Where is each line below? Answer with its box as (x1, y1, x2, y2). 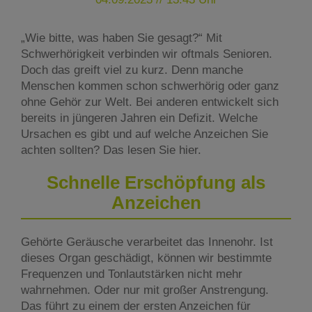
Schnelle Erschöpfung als (47, 173, 265, 193)
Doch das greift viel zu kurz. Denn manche (21, 63, 243, 77)
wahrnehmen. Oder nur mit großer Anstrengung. (21, 283, 269, 297)
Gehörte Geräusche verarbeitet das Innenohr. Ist (21, 235, 273, 249)
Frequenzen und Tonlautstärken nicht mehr (21, 267, 242, 281)
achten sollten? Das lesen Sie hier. (21, 143, 201, 157)
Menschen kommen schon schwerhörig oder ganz (21, 79, 279, 93)
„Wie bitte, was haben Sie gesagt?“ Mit (21, 31, 222, 45)
